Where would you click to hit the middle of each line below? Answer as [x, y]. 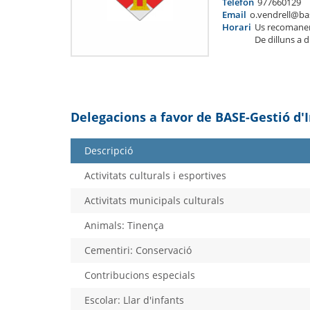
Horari [237, 27]
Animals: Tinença [124, 225]
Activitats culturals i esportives [155, 175]
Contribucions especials [140, 275]
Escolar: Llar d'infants [134, 300]
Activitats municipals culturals [154, 200]
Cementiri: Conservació [138, 250]
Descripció [109, 150]
